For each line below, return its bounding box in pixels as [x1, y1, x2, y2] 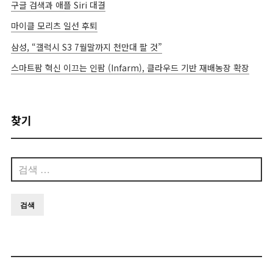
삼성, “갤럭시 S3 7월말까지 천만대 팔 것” [10, 40, 162, 53]
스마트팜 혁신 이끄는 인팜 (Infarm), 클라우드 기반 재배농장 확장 [10, 62, 249, 74]
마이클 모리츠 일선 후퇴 [10, 19, 97, 32]
